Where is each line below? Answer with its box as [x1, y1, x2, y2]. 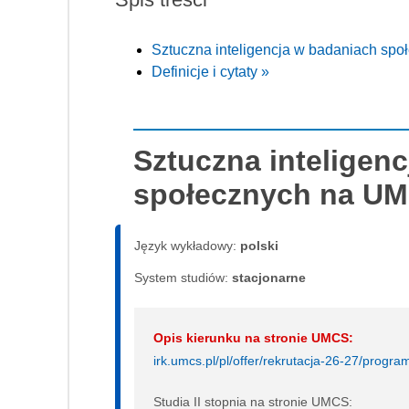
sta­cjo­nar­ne [232, 269, 306, 285]
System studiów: [134, 269, 232, 285]
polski [240, 237, 278, 253]
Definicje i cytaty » [152, 63, 269, 79]
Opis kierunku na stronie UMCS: [153, 330, 353, 345]
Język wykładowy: [134, 237, 240, 253]
